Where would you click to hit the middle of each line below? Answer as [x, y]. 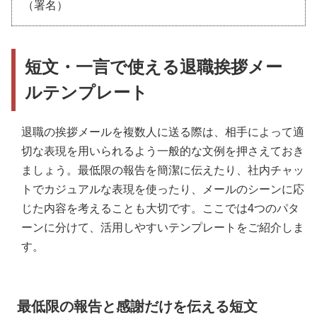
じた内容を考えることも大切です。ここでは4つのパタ [160, 208]
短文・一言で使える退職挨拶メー [154, 67]
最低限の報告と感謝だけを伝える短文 [137, 306]
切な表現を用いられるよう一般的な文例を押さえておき [163, 151]
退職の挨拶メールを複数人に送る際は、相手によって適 [163, 132]
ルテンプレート [87, 92]
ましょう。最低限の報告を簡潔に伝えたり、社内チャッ [163, 170]
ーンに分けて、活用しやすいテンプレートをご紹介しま [163, 227]
